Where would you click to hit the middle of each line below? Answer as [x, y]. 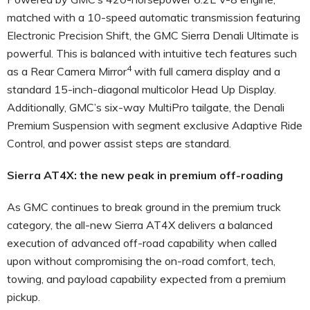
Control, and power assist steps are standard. [120, 143]
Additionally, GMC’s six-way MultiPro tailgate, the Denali [146, 107]
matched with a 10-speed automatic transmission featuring [154, 17]
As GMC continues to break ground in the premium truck [144, 207]
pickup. [26, 297]
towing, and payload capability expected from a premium [146, 279]
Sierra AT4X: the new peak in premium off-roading [145, 175]
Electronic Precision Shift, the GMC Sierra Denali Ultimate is [153, 35]
